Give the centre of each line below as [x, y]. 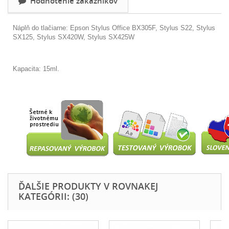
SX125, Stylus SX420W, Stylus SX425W [74, 37]
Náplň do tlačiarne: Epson [52, 28]
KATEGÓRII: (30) [53, 196]
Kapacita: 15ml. [36, 68]
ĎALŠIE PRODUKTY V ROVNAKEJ [88, 186]
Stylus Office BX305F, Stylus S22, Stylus [153, 28]
